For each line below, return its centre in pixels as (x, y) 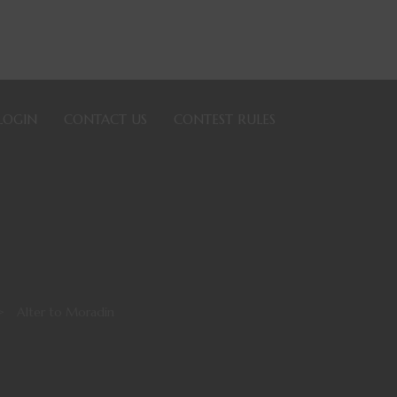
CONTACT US (105, 119)
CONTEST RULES (225, 119)
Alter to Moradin (66, 312)
